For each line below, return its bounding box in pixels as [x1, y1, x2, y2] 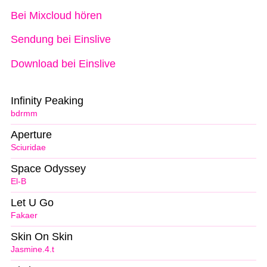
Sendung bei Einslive [11, 33, 111, 46]
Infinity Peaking [11, 95, 83, 107]
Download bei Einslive [11, 57, 116, 70]
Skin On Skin [11, 230, 73, 243]
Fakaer [11, 210, 38, 220]
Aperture [11, 129, 52, 141]
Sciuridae [11, 143, 46, 153]
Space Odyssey [11, 163, 86, 175]
